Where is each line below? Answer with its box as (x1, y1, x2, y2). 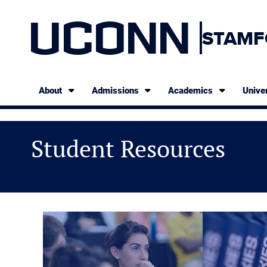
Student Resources (31, 132, 225, 164)
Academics (168, 85, 213, 96)
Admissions (91, 85, 139, 96)
